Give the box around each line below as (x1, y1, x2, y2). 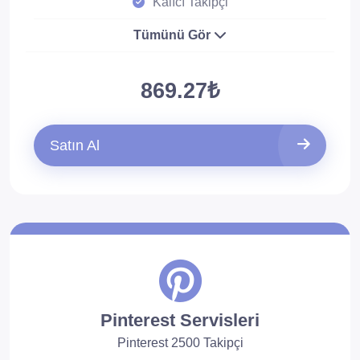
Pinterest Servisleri (100, 310, 260, 330)
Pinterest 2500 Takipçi (117, 336, 243, 350)
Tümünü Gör (133, 28, 214, 42)
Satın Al (50, 137, 100, 153)
